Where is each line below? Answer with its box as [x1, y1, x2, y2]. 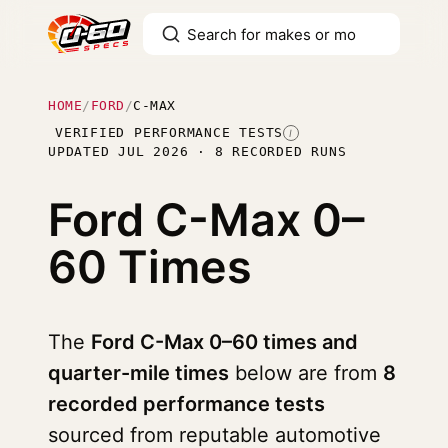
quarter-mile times [48, 361, 229, 385]
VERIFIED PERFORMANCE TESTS [55, 125, 284, 140]
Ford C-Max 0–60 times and [91, 330, 358, 354]
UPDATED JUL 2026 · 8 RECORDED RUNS [48, 144, 347, 159]
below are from [229, 361, 383, 385]
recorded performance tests [48, 392, 325, 416]
